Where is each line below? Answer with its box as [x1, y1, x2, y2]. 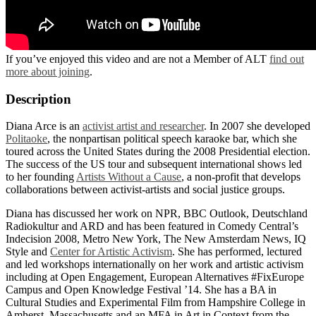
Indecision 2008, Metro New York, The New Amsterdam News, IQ [6, 233, 306, 245]
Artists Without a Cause [76, 171, 181, 183]
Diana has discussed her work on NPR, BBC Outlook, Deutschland [6, 207, 308, 220]
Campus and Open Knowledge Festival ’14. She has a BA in [6, 284, 276, 296]
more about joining [6, 65, 90, 78]
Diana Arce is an [6, 120, 83, 133]
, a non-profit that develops [181, 171, 300, 183]
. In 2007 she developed [204, 120, 310, 133]
